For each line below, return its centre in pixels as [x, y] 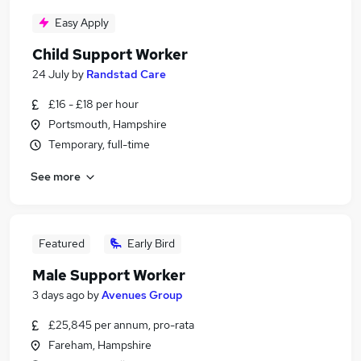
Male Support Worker [109, 275]
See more [56, 176]
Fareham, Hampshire [100, 345]
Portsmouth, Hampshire [108, 124]
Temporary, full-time [99, 144]
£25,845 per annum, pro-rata [121, 325]
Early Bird [151, 243]
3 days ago [58, 295]
